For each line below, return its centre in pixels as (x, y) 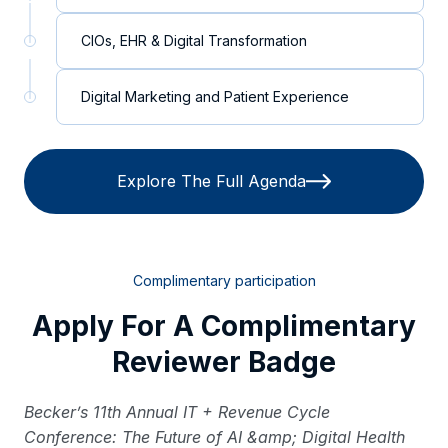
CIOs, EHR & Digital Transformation (194, 40)
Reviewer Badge (224, 361)
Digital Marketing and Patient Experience (215, 96)
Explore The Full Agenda (211, 180)
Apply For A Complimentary (224, 325)
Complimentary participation (224, 280)
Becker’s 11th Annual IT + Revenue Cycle (177, 411)
